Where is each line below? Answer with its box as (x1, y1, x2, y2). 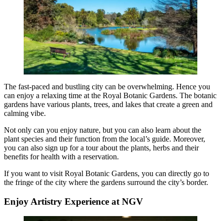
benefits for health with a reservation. (4, 152, 119, 161)
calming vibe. (4, 109, 46, 117)
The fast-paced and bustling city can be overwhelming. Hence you (4, 82, 210, 91)
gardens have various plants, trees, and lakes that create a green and (4, 100, 213, 109)
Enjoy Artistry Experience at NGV (4, 196, 143, 207)
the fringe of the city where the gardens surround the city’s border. (4, 178, 208, 186)
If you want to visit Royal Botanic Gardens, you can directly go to (4, 169, 209, 178)
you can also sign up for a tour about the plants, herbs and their (4, 143, 199, 152)
